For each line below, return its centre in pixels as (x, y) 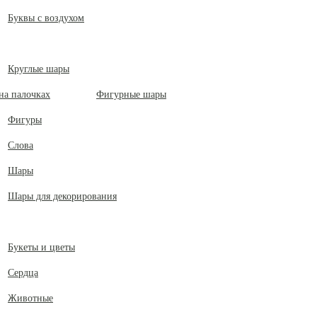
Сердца (23, 273)
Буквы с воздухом (46, 18)
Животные (30, 298)
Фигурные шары (131, 94)
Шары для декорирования (62, 196)
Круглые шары (39, 69)
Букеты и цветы (41, 247)
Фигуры (25, 120)
